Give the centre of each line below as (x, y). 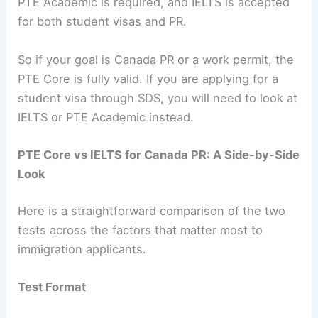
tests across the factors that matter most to (141, 230)
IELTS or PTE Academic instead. (106, 117)
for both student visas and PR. (103, 22)
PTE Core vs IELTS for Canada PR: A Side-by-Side (159, 154)
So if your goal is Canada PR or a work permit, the (156, 59)
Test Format (52, 286)
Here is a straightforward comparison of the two (152, 210)
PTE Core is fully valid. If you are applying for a (148, 78)
